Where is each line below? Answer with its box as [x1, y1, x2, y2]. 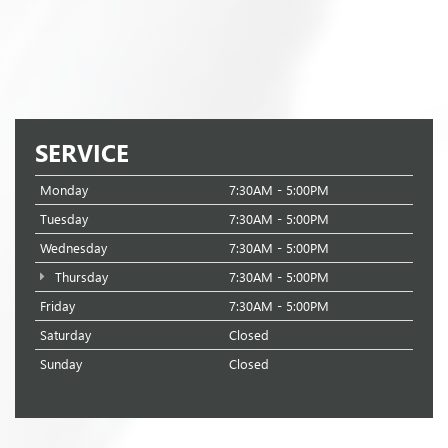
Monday [40, 180, 88, 198]
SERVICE [35, 135, 129, 168]
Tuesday [40, 209, 88, 227]
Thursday [50, 267, 108, 285]
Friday [40, 296, 75, 314]
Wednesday [40, 238, 107, 256]
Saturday [40, 325, 91, 343]
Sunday [40, 354, 82, 372]
